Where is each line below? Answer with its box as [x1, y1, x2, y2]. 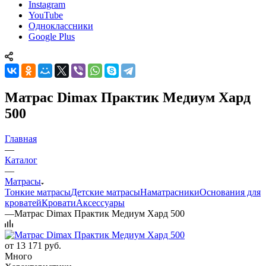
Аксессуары [76, 197, 125, 208]
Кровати [42, 197, 76, 208]
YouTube [28, 9, 63, 20]
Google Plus [28, 31, 75, 42]
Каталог [5, 154, 37, 165]
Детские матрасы [71, 186, 140, 197]
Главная [5, 133, 37, 144]
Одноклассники [28, 20, 93, 31]
